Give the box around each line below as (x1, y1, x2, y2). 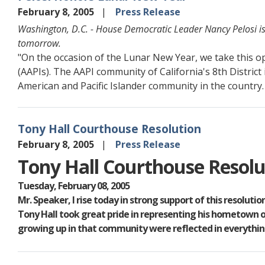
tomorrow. (18, 36, 61, 50)
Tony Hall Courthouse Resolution (18, 120, 201, 137)
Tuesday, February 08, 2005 (18, 179, 130, 192)
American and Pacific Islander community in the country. (18, 79, 264, 92)
